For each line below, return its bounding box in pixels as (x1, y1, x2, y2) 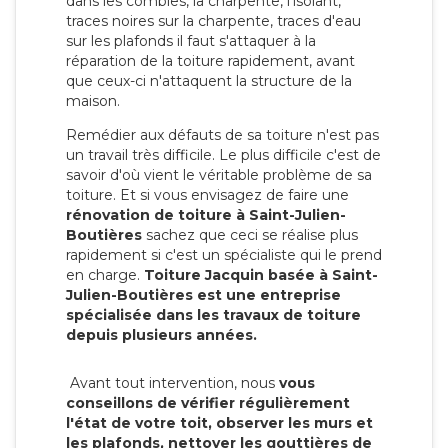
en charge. (66, 265, 144, 284)
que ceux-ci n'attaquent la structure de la (66, 71, 352, 90)
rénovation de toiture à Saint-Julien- (66, 205, 346, 224)
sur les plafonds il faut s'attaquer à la (66, 31, 316, 50)
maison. (66, 91, 120, 110)
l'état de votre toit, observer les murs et (66, 413, 373, 432)
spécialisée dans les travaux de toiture (66, 305, 361, 324)
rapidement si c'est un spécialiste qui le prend (66, 245, 382, 264)
